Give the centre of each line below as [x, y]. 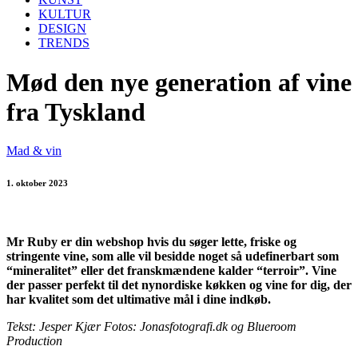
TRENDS [64, 43]
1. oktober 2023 [37, 183]
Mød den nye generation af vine [179, 82]
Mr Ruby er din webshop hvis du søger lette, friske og [151, 242]
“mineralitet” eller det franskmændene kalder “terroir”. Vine [171, 271]
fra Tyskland [76, 111]
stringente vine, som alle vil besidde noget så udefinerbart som [173, 257]
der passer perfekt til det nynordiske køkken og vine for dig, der [179, 285]
